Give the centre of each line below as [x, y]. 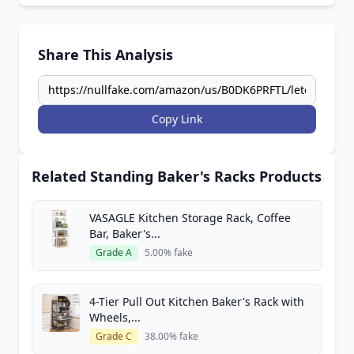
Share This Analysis [105, 55]
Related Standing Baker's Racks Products [177, 176]
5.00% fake [169, 252]
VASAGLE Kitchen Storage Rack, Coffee [190, 218]
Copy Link [177, 119]
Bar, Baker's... [125, 233]
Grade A [114, 252]
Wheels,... [115, 317]
